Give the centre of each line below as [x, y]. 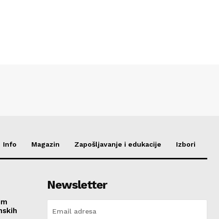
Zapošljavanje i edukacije [118, 144]
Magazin [45, 144]
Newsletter [77, 185]
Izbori [186, 144]
